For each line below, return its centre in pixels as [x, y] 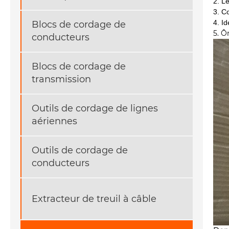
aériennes [54, 121]
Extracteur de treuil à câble [94, 199]
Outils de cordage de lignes [95, 109]
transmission [61, 79]
